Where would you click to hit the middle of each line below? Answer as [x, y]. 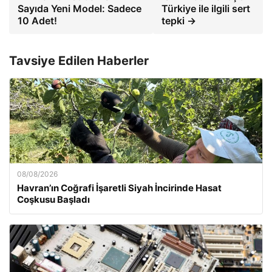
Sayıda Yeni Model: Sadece [80, 8]
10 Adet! [37, 20]
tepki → [178, 20]
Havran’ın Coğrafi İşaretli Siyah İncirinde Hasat [119, 188]
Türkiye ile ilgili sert [206, 8]
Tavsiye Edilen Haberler [79, 60]
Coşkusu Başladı [53, 199]
